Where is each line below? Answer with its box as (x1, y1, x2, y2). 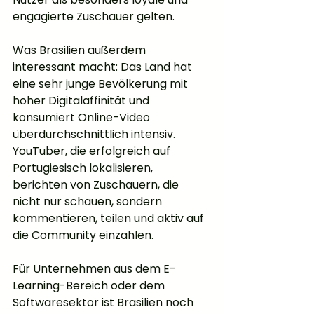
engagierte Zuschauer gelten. (13, 8, 175, 25)
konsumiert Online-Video (13, 109, 153, 126)
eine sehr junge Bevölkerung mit (13, 76, 191, 93)
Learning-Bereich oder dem (13, 278, 168, 294)
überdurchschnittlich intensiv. (13, 126, 178, 143)
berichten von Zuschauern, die (13, 177, 182, 193)
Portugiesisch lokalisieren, (13, 160, 156, 177)
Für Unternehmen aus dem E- (13, 261, 176, 278)
